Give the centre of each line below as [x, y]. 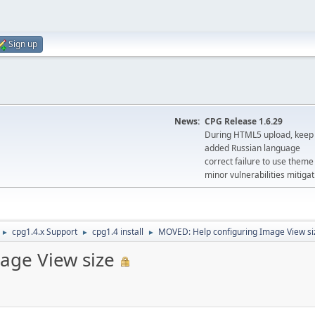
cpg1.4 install [118, 232]
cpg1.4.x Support [45, 232]
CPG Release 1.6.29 [244, 121]
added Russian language [252, 148]
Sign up [23, 44]
